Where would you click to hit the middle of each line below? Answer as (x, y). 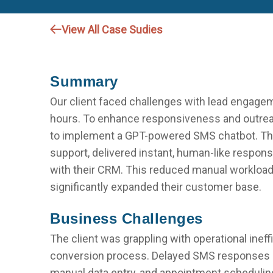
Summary (84, 81)
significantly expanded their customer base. (156, 187)
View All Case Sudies (112, 29)
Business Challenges (126, 218)
